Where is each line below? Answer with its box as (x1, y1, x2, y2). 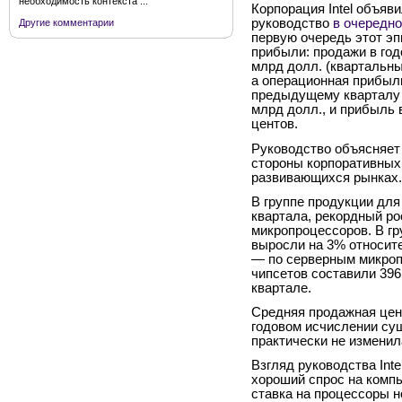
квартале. (251, 280, 311, 295)
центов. (251, 117, 298, 132)
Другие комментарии (19, 17, 114, 28)
